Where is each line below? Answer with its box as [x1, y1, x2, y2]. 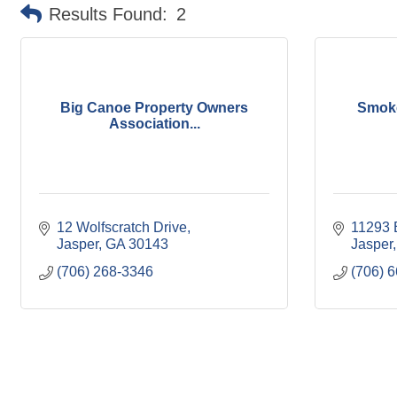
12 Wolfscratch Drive [57, 220, 187, 235]
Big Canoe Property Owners [60, 99, 248, 115]
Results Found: [49, 4, 167, 24]
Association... [108, 115, 200, 131]
